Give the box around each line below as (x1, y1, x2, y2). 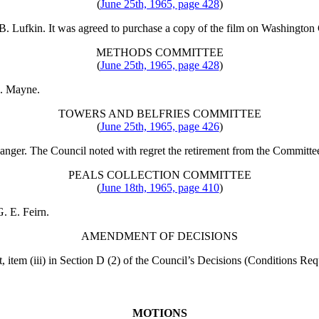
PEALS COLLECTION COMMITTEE (68, 169, 251, 182)
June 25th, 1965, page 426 (100, 120, 219, 133)
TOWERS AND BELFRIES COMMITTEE (58, 108, 261, 120)
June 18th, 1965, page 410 (100, 182, 219, 194)
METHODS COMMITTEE (95, 46, 224, 59)
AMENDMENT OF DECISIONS (81, 230, 238, 243)
